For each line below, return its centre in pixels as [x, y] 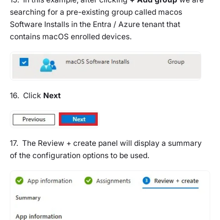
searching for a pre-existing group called [84, 12]
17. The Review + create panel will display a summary [106, 143]
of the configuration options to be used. [80, 155]
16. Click [27, 96]
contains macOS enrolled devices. [71, 36]
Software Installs [40, 24]
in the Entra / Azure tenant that [125, 24]
